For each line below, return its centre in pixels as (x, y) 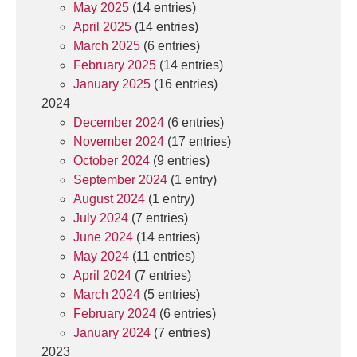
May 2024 (101, 256)
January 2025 (112, 84)
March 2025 (107, 46)
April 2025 (102, 27)
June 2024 (103, 237)
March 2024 (107, 294)
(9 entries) (180, 161)
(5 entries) (170, 294)
